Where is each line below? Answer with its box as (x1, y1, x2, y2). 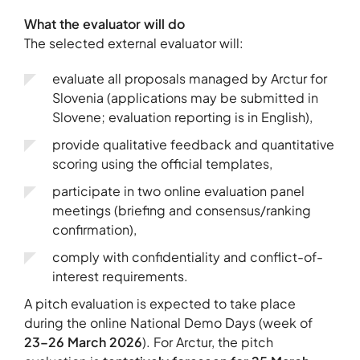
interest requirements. (52, 268, 188, 285)
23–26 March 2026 (24, 333, 142, 351)
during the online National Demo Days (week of (24, 314, 313, 332)
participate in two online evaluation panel (52, 182, 305, 200)
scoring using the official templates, (52, 155, 272, 173)
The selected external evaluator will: (24, 35, 243, 52)
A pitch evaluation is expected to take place (24, 295, 296, 313)
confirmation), (52, 221, 137, 239)
